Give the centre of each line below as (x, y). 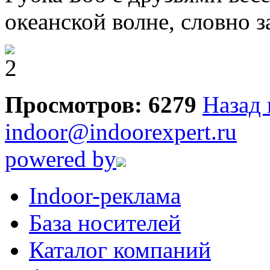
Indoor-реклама (105, 195)
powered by (61, 159)
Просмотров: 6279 (101, 104)
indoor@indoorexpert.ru (121, 131)
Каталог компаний (120, 250)
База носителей (105, 222)
